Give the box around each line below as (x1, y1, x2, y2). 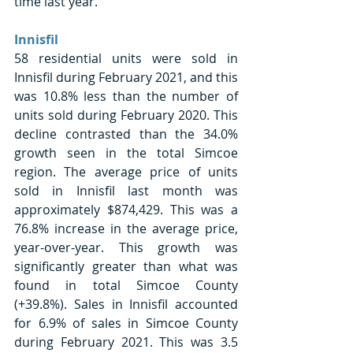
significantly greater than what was (14, 257, 238, 275)
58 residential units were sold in (14, 49, 238, 67)
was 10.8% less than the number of (14, 87, 238, 105)
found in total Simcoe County (14, 276, 238, 294)
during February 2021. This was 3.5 (14, 333, 238, 351)
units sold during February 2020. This (14, 106, 238, 124)
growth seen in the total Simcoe (14, 143, 238, 162)
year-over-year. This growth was (14, 238, 238, 256)
